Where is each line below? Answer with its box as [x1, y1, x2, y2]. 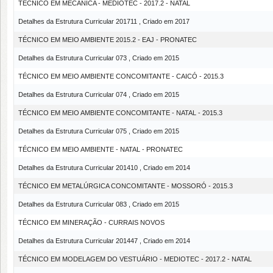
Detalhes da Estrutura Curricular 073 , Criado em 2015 [18, 54, 179, 62]
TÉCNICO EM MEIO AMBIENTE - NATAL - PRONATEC [18, 145, 183, 153]
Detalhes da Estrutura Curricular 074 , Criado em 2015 [18, 90, 179, 98]
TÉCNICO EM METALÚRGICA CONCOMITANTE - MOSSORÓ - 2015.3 [18, 182, 233, 190]
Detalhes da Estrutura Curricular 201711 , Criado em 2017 [18, 17, 190, 25]
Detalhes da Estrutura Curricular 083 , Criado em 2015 [18, 200, 179, 208]
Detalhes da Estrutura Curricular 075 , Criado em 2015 [18, 127, 179, 135]
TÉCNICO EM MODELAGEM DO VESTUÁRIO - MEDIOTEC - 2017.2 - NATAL [18, 255, 252, 263]
